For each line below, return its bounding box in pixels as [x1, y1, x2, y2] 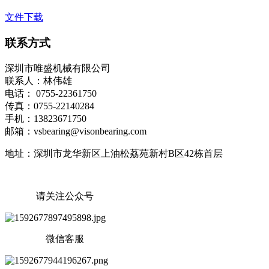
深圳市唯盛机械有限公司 [5, 62, 110, 73]
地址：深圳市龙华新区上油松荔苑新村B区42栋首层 [5, 148, 223, 159]
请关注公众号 [5, 190, 94, 201]
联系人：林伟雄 [5, 75, 72, 86]
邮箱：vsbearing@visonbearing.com [5, 125, 147, 136]
